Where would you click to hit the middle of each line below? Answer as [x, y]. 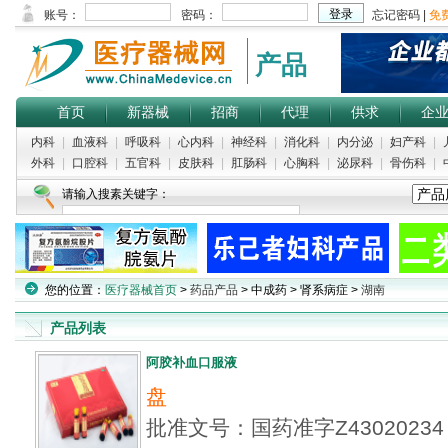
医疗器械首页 [141, 290]
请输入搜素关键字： [115, 194]
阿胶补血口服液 [191, 362]
